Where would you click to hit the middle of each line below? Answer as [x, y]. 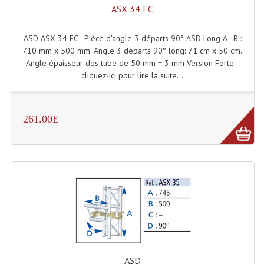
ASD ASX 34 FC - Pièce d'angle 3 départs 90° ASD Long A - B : [132, 38]
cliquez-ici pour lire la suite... [133, 75]
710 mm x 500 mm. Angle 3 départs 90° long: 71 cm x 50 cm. [133, 50]
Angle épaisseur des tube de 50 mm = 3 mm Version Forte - [133, 63]
